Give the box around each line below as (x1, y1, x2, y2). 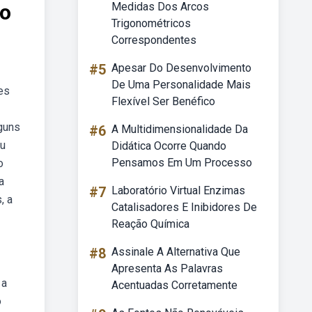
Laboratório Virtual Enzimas (111, 184, 245, 197)
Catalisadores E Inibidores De (111, 201, 257, 214)
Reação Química (111, 217, 189, 231)
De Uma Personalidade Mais (111, 78, 251, 91)
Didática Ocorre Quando (111, 139, 226, 153)
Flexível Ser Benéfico (111, 95, 215, 108)
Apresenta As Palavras (111, 262, 223, 275)
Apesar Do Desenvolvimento (111, 61, 251, 75)
